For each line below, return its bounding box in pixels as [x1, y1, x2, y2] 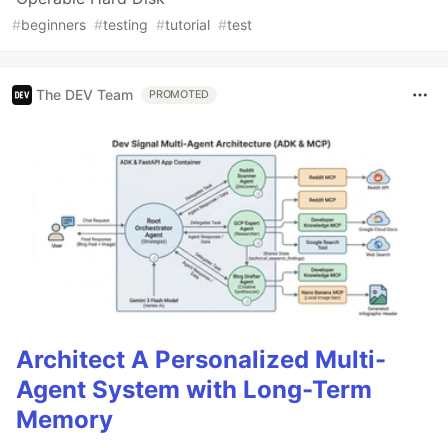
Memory [16, 405, 113, 435]
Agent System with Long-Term [16, 375, 372, 405]
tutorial [165, 15, 210, 33]
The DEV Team [36, 86, 133, 104]
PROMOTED [149, 87, 210, 101]
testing [103, 15, 148, 33]
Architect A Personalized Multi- [16, 345, 386, 375]
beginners [21, 15, 86, 33]
